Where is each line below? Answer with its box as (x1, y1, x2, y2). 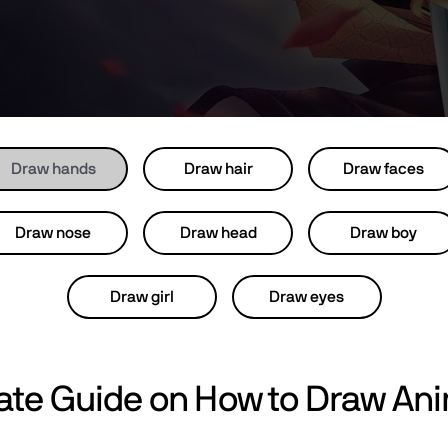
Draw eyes (269, 289, 344, 305)
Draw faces (342, 161, 424, 177)
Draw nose (15, 225, 91, 241)
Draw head (179, 225, 257, 241)
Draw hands (10, 161, 96, 177)
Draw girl (109, 289, 174, 305)
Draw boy (349, 225, 417, 241)
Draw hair (183, 161, 253, 177)
